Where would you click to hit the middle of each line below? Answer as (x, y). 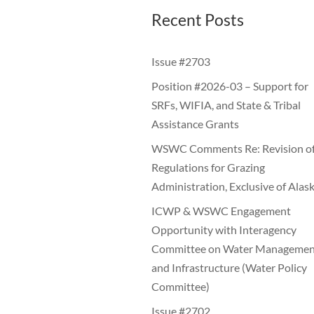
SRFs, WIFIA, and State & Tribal (226, 105)
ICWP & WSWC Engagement (221, 211)
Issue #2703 (181, 62)
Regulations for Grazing (208, 168)
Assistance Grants (195, 124)
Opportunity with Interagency (224, 230)
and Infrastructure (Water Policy (229, 268)
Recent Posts (198, 19)
